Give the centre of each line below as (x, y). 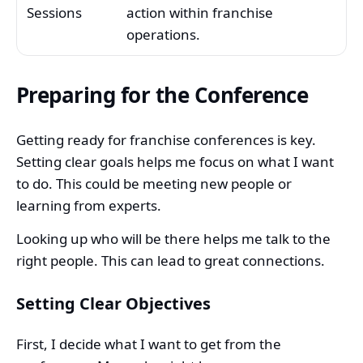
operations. (163, 34)
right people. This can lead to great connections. (171, 261)
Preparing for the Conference (162, 94)
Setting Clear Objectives (113, 304)
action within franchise (200, 12)
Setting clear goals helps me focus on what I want (175, 162)
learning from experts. (89, 206)
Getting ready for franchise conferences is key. (166, 140)
